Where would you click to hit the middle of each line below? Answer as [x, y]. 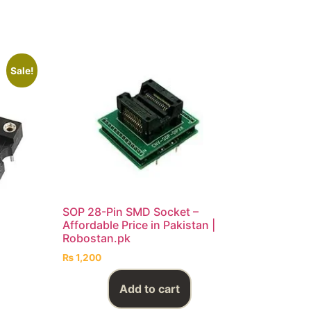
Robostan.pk [97, 238]
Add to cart [150, 289]
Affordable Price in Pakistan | [139, 225]
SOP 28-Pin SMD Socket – [131, 211]
